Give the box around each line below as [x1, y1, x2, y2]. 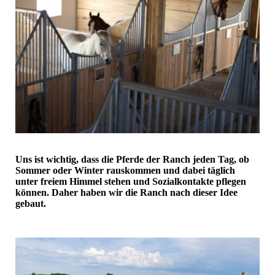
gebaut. [15, 198, 46, 209]
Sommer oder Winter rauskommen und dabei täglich [15, 165, 235, 176]
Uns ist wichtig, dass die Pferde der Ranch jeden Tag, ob [15, 154, 249, 165]
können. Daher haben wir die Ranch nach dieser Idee [15, 187, 238, 198]
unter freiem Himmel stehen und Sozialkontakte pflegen [15, 176, 246, 187]
